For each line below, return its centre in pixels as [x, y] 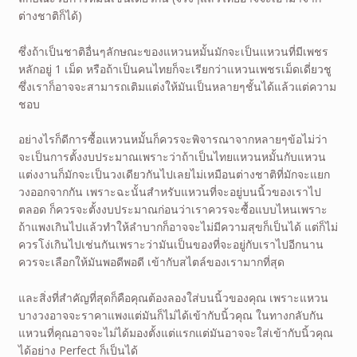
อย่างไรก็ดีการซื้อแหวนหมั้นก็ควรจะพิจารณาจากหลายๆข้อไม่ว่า [173, 139]
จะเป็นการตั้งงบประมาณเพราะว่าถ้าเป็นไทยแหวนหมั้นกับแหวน [172, 157]
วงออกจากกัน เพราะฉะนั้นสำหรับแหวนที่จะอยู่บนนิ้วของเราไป [169, 192]
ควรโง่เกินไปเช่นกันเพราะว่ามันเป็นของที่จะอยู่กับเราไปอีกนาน [171, 245]
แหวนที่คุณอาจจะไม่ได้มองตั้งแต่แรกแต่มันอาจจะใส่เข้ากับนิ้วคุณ [175, 332]
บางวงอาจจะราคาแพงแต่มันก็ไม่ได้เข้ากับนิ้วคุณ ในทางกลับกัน [171, 315]
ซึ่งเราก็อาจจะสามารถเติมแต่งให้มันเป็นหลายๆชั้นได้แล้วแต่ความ [177, 86]
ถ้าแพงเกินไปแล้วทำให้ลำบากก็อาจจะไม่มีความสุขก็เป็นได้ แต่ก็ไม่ [178, 227]
